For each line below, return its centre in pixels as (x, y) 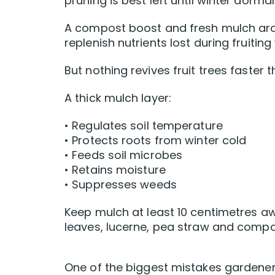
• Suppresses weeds (121, 185)
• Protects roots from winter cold (156, 141)
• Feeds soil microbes (124, 155)
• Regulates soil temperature (144, 126)
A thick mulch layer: (118, 98)
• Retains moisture (115, 170)
